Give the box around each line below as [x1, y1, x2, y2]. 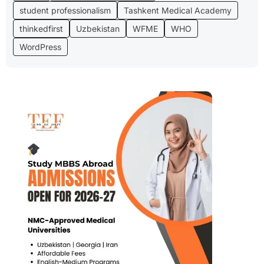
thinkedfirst [19, 23, 63, 34]
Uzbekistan [76, 23, 120, 34]
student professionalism [19, 5, 111, 15]
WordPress [19, 41, 61, 52]
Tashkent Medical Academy [124, 5, 232, 15]
